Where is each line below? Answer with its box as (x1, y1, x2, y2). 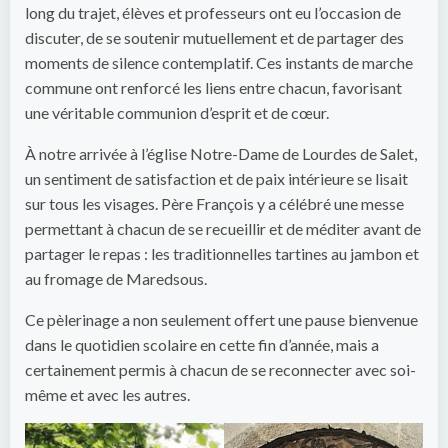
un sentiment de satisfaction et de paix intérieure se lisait (25, 168, 408, 188)
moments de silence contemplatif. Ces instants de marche (25, 52, 413, 72)
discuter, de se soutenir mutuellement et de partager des (25, 27, 404, 47)
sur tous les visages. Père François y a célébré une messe (25, 193, 404, 213)
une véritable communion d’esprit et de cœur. (25, 102, 329, 122)
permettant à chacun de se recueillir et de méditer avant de (25, 218, 421, 238)
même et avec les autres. (25, 384, 190, 404)
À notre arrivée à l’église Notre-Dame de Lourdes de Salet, (25, 143, 417, 163)
